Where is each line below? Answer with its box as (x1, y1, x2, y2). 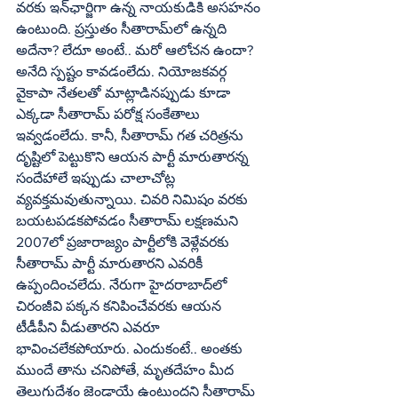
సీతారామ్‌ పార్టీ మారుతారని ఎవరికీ (16, 255, 68, 271)
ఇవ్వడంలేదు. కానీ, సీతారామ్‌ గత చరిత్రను (16, 127, 173, 143)
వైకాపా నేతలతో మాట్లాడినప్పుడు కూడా (16, 84, 234, 100)
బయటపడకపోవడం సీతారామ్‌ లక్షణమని (16, 212, 181, 228)
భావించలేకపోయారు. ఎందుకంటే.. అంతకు (16, 340, 246, 356)
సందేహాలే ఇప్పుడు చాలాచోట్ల (16, 170, 179, 186)
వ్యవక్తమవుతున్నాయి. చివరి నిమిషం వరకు (16, 191, 251, 207)
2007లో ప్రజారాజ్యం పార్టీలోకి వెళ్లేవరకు (16, 234, 233, 250)
